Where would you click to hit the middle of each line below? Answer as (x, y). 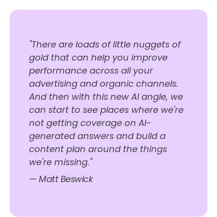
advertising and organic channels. (104, 84)
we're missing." (61, 162)
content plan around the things (98, 149)
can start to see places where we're (106, 110)
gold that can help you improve (98, 58)
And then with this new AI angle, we (106, 97)
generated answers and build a (97, 136)
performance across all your (91, 71)
